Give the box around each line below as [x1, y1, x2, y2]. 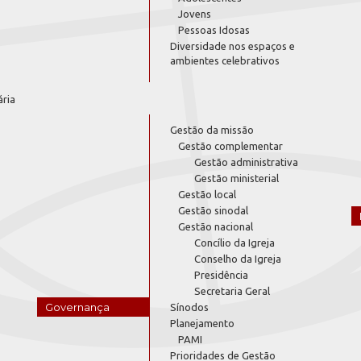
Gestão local [178, 189, 236, 200]
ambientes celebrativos [170, 55, 280, 66]
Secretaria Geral [194, 285, 270, 297]
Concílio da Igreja [194, 237, 275, 248]
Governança [45, 301, 110, 313]
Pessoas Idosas [178, 24, 250, 35]
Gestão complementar [178, 140, 283, 151]
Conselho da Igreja [194, 253, 281, 264]
